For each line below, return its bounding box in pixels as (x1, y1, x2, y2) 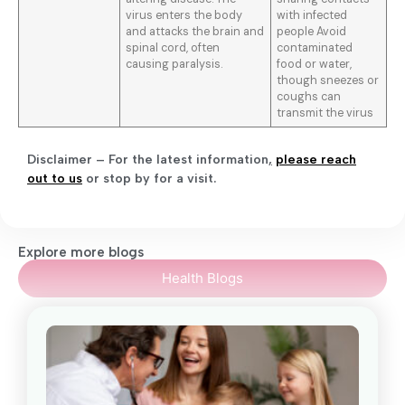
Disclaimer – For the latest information (27, 152, 268, 168)
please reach (276, 152, 356, 168)
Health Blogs (162, 269, 243, 287)
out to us (27, 171, 82, 187)
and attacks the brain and (126, 24, 265, 40)
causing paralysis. (126, 57, 223, 72)
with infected (277, 8, 348, 24)
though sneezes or (277, 73, 380, 89)
